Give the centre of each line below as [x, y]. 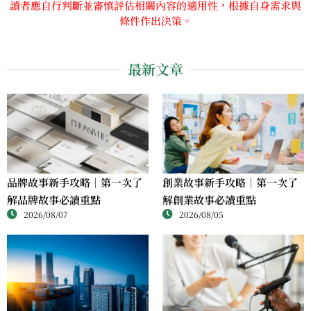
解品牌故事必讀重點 [54, 199]
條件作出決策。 [155, 20]
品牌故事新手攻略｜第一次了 [75, 182]
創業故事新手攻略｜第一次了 [230, 182]
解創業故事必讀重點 [209, 199]
